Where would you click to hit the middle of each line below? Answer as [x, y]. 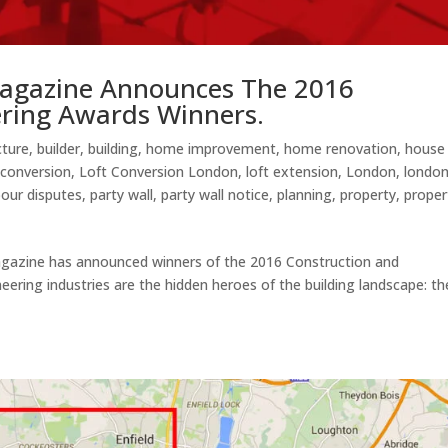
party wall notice [215, 194]
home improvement [211, 148]
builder [59, 148]
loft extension [292, 171]
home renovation [341, 148]
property [368, 194]
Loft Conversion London [159, 171]
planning [305, 194]
